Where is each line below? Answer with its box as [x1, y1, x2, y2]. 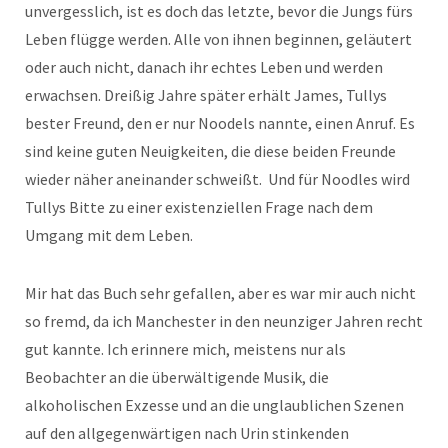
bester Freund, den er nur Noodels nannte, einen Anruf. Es [25, 113, 415, 133]
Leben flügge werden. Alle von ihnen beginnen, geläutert [25, 29, 412, 49]
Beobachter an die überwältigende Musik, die [25, 367, 329, 387]
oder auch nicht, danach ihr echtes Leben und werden [25, 57, 383, 77]
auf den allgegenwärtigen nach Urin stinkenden [25, 423, 349, 443]
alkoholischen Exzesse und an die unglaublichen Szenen [25, 395, 404, 415]
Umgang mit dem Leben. [25, 225, 193, 245]
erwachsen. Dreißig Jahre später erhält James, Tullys [25, 85, 387, 105]
